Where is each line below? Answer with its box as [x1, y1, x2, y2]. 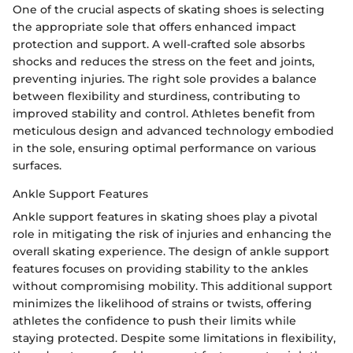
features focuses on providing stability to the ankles [13, 261, 308, 276]
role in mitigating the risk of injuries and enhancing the [13, 226, 332, 241]
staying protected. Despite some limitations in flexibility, [13, 330, 336, 345]
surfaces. [13, 158, 61, 173]
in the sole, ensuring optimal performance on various [13, 140, 316, 155]
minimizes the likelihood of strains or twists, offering [13, 295, 312, 310]
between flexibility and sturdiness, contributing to [13, 88, 300, 103]
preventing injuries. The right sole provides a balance [13, 71, 317, 86]
